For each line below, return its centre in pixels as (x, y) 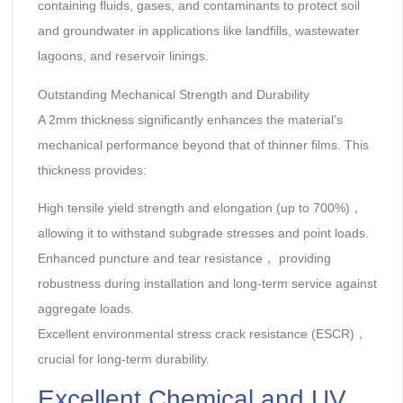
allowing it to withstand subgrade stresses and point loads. (203, 233)
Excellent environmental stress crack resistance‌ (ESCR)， (202, 334)
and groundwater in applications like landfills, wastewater (198, 31)
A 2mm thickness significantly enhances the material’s (190, 119)
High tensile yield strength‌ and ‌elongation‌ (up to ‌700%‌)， (200, 208)
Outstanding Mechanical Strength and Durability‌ (173, 94)
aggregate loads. (85, 309)
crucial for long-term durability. (123, 359)
